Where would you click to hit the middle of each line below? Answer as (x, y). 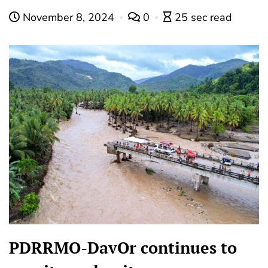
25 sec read (203, 18)
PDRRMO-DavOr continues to (123, 248)
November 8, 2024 (68, 18)
